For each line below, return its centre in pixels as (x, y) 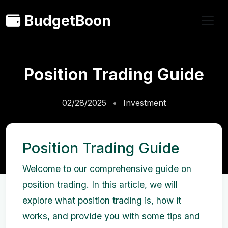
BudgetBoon (68, 21)
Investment (145, 103)
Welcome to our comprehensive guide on (107, 169)
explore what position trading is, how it (102, 200)
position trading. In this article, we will (100, 184)
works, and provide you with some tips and (111, 216)
